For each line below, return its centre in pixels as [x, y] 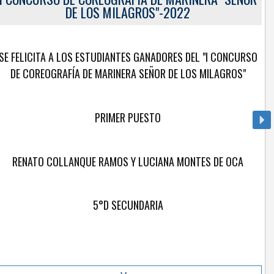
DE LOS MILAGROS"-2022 [128, 12]
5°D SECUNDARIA [128, 205]
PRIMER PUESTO [128, 117]
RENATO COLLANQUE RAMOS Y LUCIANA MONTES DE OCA [128, 161]
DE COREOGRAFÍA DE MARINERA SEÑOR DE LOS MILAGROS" [128, 74]
